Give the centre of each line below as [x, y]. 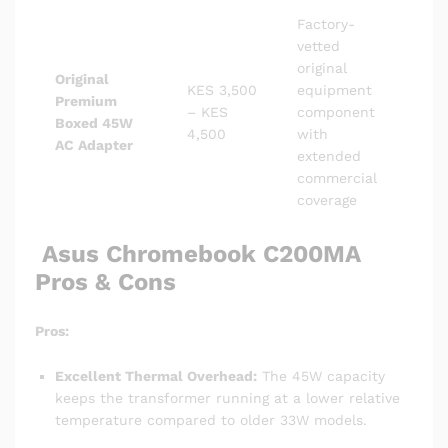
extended [329, 155]
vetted [318, 45]
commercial [337, 177]
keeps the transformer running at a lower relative [227, 398]
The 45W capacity [321, 376]
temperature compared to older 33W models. [211, 420]
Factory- [326, 23]
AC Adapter [94, 144]
